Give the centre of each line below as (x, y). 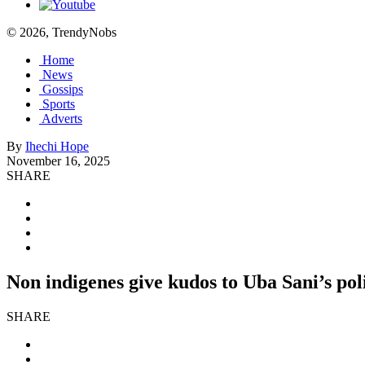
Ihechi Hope (57, 146)
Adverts (62, 119)
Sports (59, 104)
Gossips (63, 89)
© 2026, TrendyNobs (62, 32)
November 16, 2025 (58, 161)
